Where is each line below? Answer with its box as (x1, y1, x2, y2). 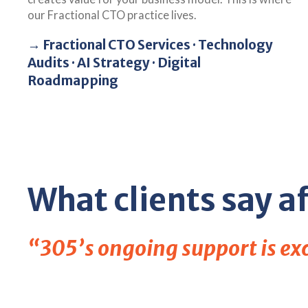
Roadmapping (27, 71, 118, 89)
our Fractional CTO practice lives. (27, 8, 197, 22)
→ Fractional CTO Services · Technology (27, 36, 273, 53)
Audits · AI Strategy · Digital (27, 54, 201, 71)
